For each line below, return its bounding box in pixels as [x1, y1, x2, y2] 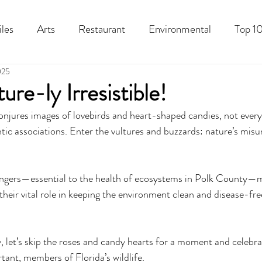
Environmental [149, 20, 211, 37]
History [115, 67, 146, 84]
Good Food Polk [170, 67, 239, 84]
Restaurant [78, 20, 125, 37]
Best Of [56, 67, 91, 84]
